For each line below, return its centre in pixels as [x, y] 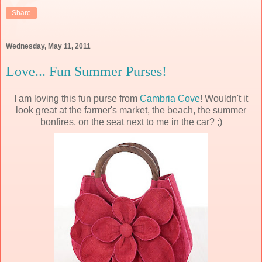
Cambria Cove [170, 99]
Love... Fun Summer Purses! [86, 71]
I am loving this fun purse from [77, 99]
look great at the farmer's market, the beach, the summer [131, 111]
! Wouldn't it [224, 99]
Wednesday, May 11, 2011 [48, 46]
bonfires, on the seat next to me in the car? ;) [131, 122]
